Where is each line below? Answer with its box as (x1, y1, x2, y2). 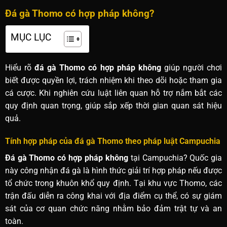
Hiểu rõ (5, 62, 31, 72)
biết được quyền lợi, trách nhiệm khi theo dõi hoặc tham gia (5, 75, 222, 85)
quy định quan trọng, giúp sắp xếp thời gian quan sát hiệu (5, 100, 222, 110)
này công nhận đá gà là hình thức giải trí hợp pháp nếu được (5, 166, 222, 176)
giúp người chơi (161, 62, 222, 72)
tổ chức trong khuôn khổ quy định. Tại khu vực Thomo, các (5, 178, 222, 188)
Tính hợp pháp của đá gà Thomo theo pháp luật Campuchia (5, 136, 220, 146)
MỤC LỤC (10, 31, 51, 43)
